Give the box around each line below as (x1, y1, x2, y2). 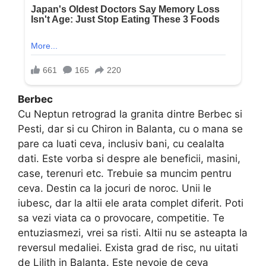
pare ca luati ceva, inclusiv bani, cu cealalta (18, 138, 224, 150)
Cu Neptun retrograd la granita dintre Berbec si (18, 108, 242, 121)
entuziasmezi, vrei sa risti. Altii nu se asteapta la (18, 227, 248, 239)
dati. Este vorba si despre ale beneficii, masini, (18, 153, 240, 165)
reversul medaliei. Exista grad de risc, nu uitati (18, 242, 238, 254)
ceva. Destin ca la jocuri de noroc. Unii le (18, 182, 211, 195)
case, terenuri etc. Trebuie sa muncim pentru (18, 167, 232, 180)
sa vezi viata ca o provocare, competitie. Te (18, 212, 224, 224)
